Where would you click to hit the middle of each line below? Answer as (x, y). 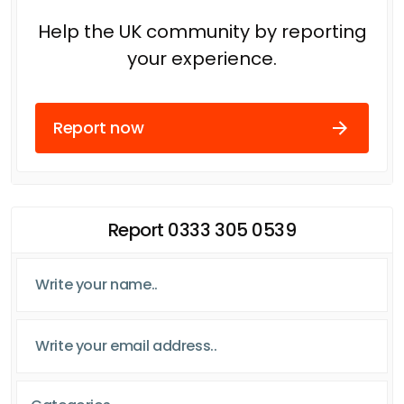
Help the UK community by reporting (202, 31)
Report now (99, 128)
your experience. (202, 58)
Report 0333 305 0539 (202, 230)
